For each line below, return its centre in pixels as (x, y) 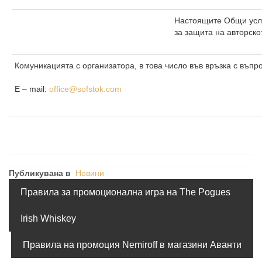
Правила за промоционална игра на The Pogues (125, 192)
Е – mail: (32, 89)
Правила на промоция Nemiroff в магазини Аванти (132, 245)
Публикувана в (40, 173)
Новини (90, 173)
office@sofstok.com (85, 89)
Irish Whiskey (48, 219)
